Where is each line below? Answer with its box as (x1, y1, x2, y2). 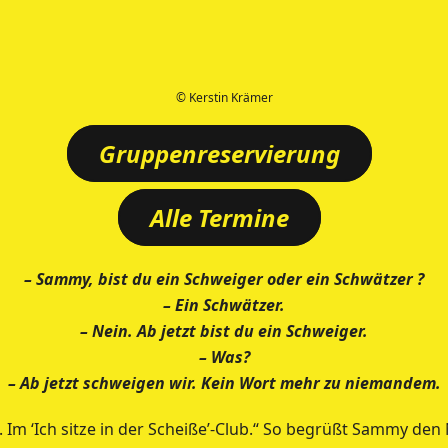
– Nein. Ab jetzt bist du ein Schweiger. (80, 320, 368, 342)
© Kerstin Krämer (175, 89, 273, 106)
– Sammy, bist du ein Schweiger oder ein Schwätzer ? (24, 268, 424, 290)
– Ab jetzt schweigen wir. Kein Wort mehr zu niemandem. (7, 372, 441, 394)
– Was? (198, 346, 250, 368)
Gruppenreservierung (98, 137, 340, 170)
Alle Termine (149, 201, 289, 234)
